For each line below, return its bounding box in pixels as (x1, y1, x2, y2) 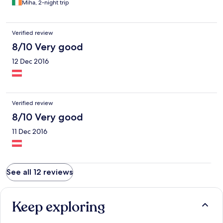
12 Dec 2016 (12, 56, 49, 66)
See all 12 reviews (6, 167, 73, 177)
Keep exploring (12, 197, 105, 217)
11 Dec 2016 (12, 126, 47, 136)
